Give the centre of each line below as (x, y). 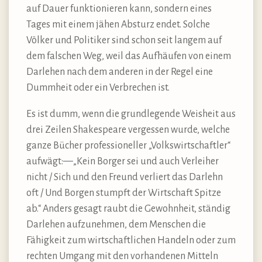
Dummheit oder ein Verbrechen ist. (98, 87)
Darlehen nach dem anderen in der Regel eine (120, 72)
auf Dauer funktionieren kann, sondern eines (119, 8)
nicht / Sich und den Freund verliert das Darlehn (125, 177)
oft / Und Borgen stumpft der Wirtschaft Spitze (124, 193)
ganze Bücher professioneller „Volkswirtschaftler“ (128, 145)
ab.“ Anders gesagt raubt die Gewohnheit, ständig (128, 208)
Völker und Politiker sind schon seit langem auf (124, 40)
